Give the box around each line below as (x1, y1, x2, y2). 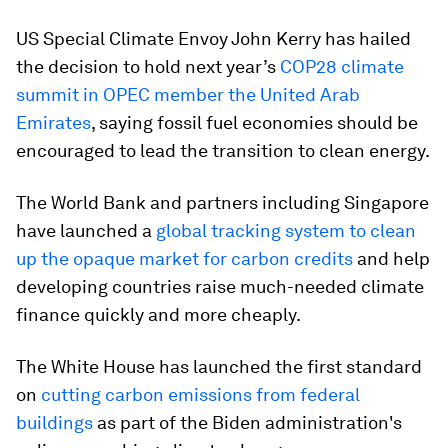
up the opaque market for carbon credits (16, 248, 353, 269)
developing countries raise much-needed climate (16, 276, 424, 297)
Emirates (16, 112, 91, 133)
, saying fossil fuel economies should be (91, 112, 418, 133)
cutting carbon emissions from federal (41, 384, 360, 405)
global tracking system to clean (156, 220, 416, 241)
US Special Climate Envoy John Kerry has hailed (16, 28, 411, 49)
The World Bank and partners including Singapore (16, 192, 429, 213)
